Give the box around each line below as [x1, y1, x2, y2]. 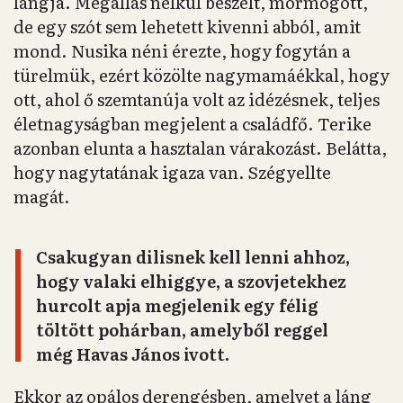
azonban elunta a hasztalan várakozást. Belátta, [13, 135, 387, 161]
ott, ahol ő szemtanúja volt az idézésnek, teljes [13, 86, 380, 112]
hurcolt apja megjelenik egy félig [36, 292, 318, 318]
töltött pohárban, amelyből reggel [36, 317, 328, 343]
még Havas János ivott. [36, 341, 229, 367]
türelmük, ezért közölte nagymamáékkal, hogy [13, 62, 390, 88]
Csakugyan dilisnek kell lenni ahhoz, [36, 244, 350, 270]
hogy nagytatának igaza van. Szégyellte [13, 159, 331, 185]
